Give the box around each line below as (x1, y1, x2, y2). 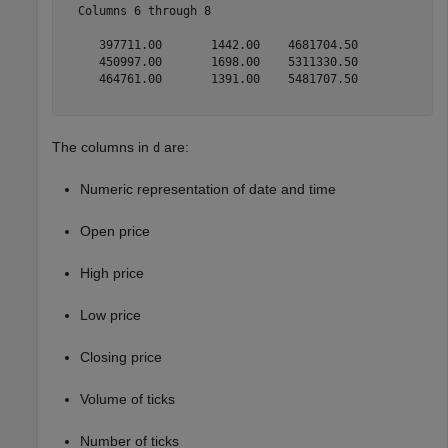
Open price (80, 223, 150, 240)
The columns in (52, 139, 153, 156)
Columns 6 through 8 (63, 3, 211, 18)
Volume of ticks (80, 391, 175, 408)
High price (80, 265, 144, 282)
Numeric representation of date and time (80, 181, 336, 198)
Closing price (80, 349, 162, 366)
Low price (80, 307, 141, 324)
